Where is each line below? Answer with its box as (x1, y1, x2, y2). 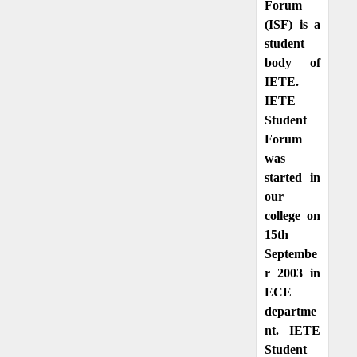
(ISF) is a (265, 17, 320, 31)
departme (265, 304, 316, 318)
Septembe (265, 246, 317, 261)
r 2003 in (265, 265, 320, 280)
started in (265, 170, 320, 184)
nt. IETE (265, 323, 320, 337)
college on (265, 208, 320, 222)
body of (265, 55, 320, 69)
